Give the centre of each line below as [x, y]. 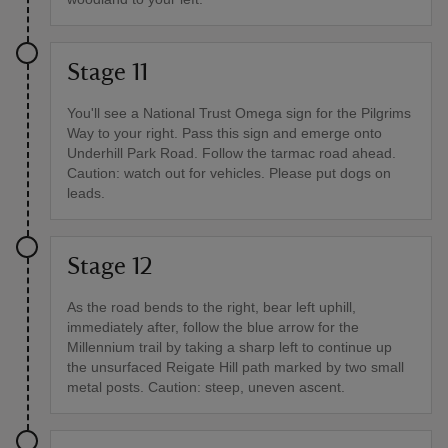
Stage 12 [110, 267]
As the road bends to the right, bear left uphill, [211, 307]
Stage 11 [107, 73]
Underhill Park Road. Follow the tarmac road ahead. [231, 153]
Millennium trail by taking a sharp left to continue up [229, 347]
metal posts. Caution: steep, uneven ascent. [206, 387]
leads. [86, 193]
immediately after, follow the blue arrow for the [213, 327]
